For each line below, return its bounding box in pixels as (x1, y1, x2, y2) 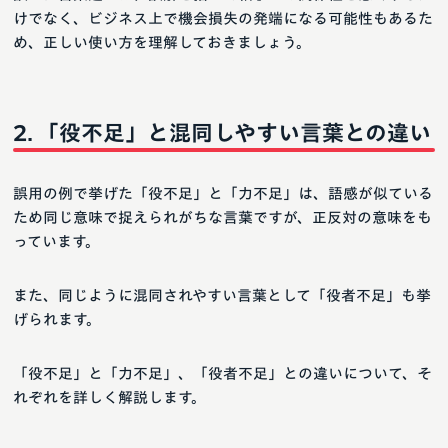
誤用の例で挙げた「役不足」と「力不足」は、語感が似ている (13, 186, 433, 202)
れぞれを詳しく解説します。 (13, 390, 206, 406)
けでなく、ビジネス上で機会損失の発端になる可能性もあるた (13, 11, 433, 27)
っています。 (13, 234, 100, 250)
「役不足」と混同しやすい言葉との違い (37, 122, 431, 145)
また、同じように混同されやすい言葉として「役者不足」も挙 (13, 288, 431, 304)
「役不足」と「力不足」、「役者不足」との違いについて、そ (13, 366, 432, 382)
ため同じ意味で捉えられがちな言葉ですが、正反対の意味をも (13, 210, 432, 226)
